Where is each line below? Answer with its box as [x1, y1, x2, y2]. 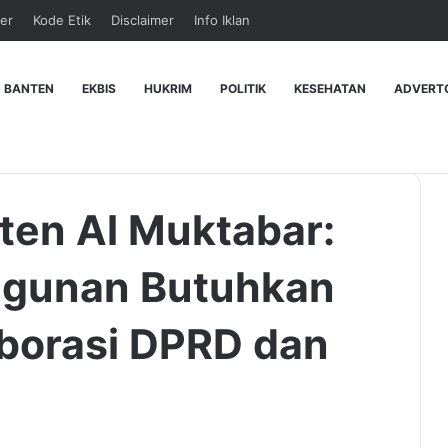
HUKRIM [144, 81, 192, 96]
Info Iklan [194, 12, 250, 28]
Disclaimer [111, 12, 174, 28]
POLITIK [220, 81, 266, 96]
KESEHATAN [294, 81, 366, 96]
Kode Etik [33, 12, 91, 28]
